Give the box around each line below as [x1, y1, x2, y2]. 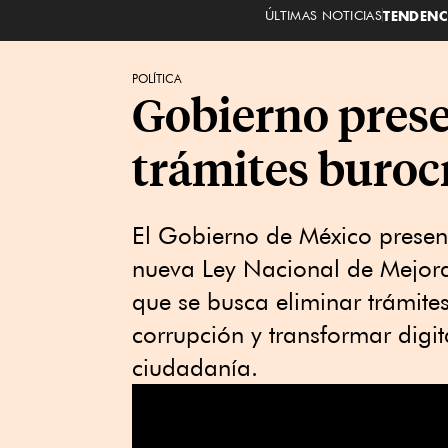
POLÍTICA [132, 71, 182, 86]
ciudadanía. [132, 353, 258, 382]
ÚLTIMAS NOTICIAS [264, 6, 383, 23]
